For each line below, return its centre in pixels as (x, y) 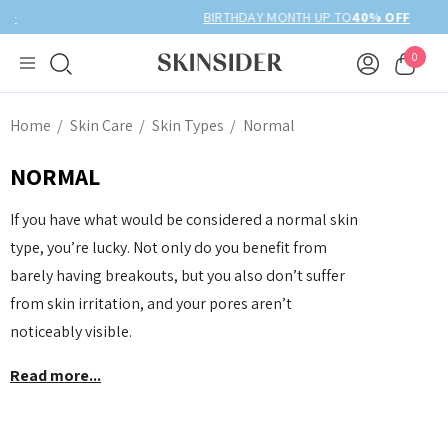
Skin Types (188, 125)
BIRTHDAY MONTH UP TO (195, 17)
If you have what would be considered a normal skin (184, 219)
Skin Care (101, 125)
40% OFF (298, 17)
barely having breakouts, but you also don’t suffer (177, 275)
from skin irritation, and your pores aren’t (151, 303)
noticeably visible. (71, 331)
